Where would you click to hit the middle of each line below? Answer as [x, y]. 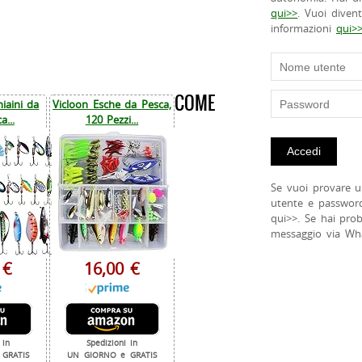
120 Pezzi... [112, 120]
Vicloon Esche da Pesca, [112, 105]
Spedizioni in [112, 343]
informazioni [304, 29]
